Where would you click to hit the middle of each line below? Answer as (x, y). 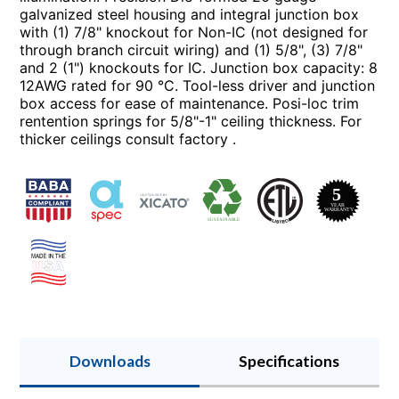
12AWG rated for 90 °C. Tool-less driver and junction (198, 85)
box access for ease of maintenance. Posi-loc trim (190, 103)
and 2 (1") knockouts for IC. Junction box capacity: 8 (199, 67)
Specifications (289, 361)
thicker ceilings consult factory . (128, 138)
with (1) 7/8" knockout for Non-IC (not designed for (194, 32)
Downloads (110, 361)
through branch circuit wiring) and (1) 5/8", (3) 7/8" (191, 49)
